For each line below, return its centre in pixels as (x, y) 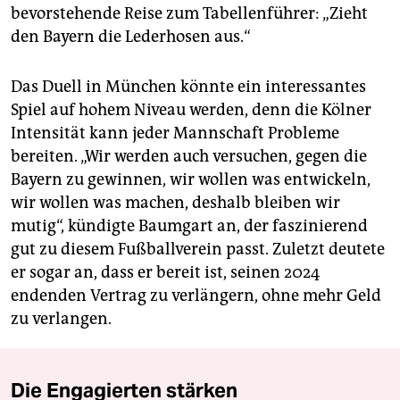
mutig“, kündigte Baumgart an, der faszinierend (189, 226)
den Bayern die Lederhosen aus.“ (131, 37)
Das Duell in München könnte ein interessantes (188, 87)
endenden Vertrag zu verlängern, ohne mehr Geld (196, 296)
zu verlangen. (61, 319)
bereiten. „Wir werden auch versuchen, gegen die (189, 157)
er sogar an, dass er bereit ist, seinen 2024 (165, 273)
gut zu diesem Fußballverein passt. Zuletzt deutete (198, 250)
